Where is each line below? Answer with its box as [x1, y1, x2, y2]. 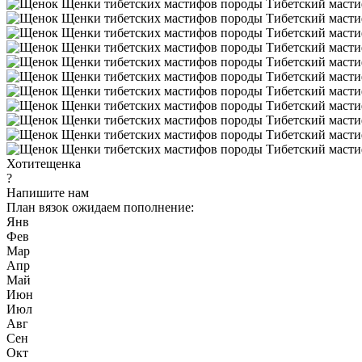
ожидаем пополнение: [72, 200, 194, 214]
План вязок [6, 200, 72, 214]
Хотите [6, 156, 46, 170]
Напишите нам [6, 185, 89, 200]
